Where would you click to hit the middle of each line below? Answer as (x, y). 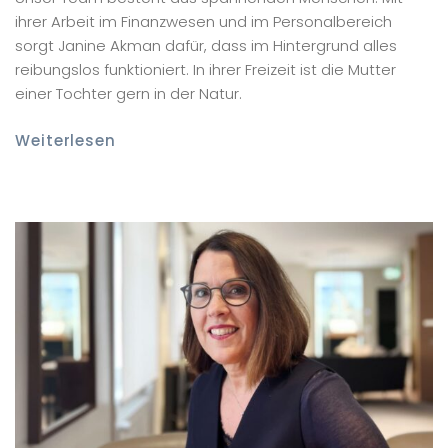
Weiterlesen (65, 141)
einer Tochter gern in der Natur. (128, 93)
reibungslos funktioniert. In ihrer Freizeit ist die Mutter (205, 69)
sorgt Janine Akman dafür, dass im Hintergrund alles (206, 45)
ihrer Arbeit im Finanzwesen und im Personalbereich (203, 21)
